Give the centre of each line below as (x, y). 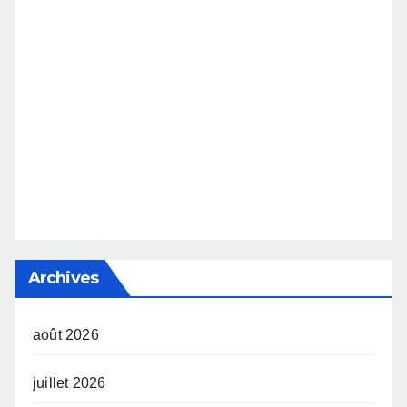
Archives (63, 278)
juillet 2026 (69, 382)
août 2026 (66, 334)
